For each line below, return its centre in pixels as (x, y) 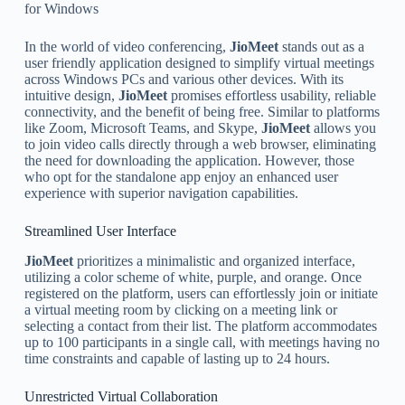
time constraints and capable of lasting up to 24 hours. (177, 358)
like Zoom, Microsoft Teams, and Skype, (142, 127)
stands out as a (321, 46)
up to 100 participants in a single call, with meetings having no (202, 342)
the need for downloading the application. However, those (189, 160)
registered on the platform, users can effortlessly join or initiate (201, 293)
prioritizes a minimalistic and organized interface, (214, 260)
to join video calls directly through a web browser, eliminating (200, 144)
